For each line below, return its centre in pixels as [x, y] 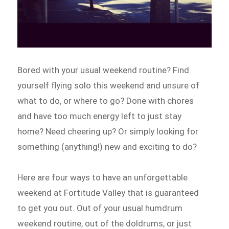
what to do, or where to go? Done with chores [106, 101]
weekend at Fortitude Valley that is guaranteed [108, 193]
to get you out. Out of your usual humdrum [100, 208]
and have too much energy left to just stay [100, 116]
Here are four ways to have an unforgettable [103, 178]
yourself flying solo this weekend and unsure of [109, 86]
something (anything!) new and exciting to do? [107, 147]
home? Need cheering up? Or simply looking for [108, 132]
